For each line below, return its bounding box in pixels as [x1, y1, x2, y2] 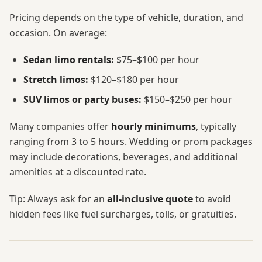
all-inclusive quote [107, 192, 193, 206]
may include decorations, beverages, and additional [9, 150, 237, 164]
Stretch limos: [23, 73, 88, 87]
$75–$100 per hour [114, 53, 199, 67]
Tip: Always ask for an [9, 192, 107, 206]
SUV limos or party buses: [23, 93, 142, 106]
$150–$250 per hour [142, 93, 232, 106]
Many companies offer [9, 120, 111, 133]
